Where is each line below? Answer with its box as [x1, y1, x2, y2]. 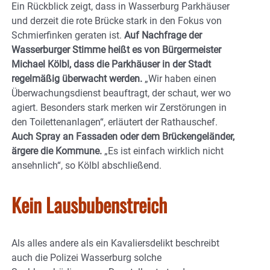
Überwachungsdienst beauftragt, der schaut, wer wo [11, 87, 231, 99]
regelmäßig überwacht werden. [11, 73, 145, 85]
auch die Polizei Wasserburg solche [11, 252, 162, 264]
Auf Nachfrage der [124, 30, 202, 42]
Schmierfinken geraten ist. [11, 30, 124, 42]
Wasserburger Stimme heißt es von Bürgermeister [11, 44, 221, 56]
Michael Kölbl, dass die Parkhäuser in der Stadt [11, 58, 211, 71]
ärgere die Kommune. [11, 145, 102, 157]
